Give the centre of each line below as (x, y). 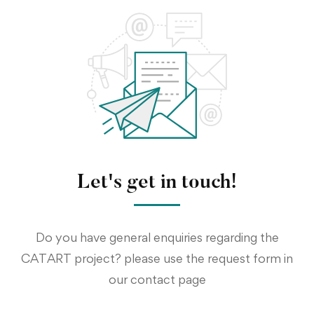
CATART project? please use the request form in (157, 259)
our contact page (157, 280)
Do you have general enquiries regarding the (157, 238)
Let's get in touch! (157, 183)
